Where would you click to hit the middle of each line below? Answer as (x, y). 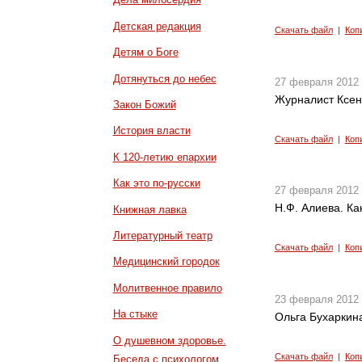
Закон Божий (144, 105)
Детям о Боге (145, 53)
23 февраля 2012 (316, 299)
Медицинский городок (166, 262)
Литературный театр (162, 236)
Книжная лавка (149, 209)
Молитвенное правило (167, 288)
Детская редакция (157, 26)
